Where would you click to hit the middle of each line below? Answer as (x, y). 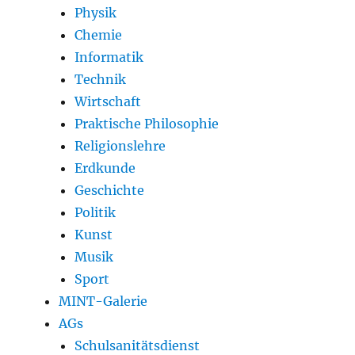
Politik (95, 213)
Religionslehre (120, 146)
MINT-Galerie (103, 302)
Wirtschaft (108, 102)
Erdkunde (105, 168)
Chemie (99, 35)
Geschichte (110, 191)
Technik (101, 80)
